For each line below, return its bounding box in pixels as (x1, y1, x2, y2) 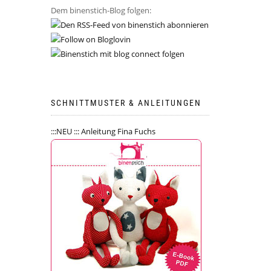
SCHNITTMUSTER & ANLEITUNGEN (50, 97, 201, 108)
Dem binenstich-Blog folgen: (50, 4, 151, 16)
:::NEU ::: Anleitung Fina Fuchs (50, 125, 155, 137)
